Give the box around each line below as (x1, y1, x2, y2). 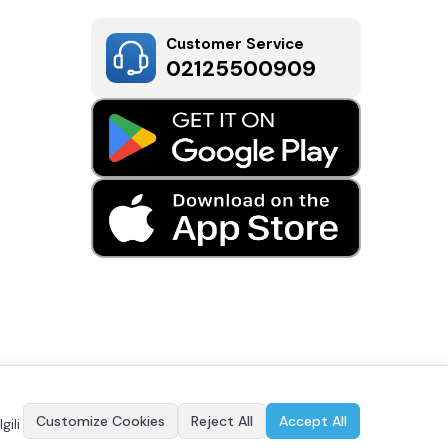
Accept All (279, 411, 347, 430)
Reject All (191, 411, 253, 430)
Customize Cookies (36, 411, 165, 430)
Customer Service (166, 33, 304, 54)
